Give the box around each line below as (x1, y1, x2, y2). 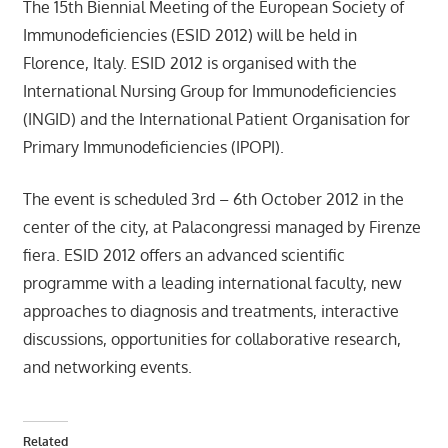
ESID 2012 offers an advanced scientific (63, 244, 345, 265)
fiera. (22, 244, 64, 265)
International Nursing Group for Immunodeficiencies (22, 80, 396, 101)
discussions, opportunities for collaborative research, (22, 328, 401, 349)
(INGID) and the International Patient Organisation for (22, 108, 410, 129)
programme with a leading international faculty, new (22, 272, 402, 293)
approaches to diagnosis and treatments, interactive (22, 300, 399, 321)
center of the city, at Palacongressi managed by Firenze (22, 216, 421, 237)
